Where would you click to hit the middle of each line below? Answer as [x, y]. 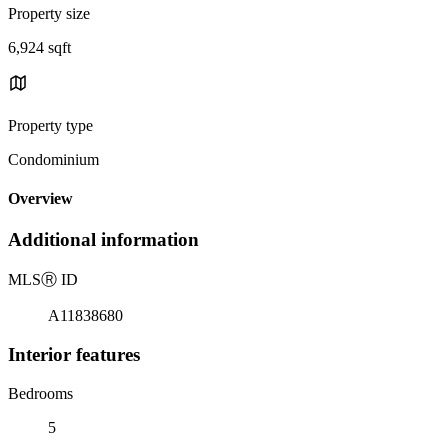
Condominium [53, 159]
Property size [49, 13]
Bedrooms [40, 393]
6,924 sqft [39, 47]
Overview [40, 199]
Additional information [103, 240]
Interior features [74, 354]
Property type [50, 125]
